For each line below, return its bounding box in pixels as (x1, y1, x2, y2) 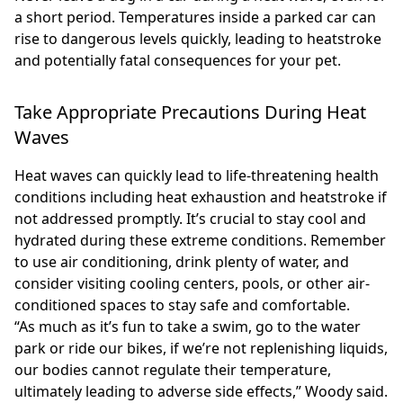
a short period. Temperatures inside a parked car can (14, 7, 376, 28)
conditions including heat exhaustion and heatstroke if (14, 187, 387, 208)
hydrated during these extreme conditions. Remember (14, 230, 386, 251)
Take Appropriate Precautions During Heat (14, 100, 366, 125)
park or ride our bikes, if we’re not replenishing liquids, (14, 338, 388, 359)
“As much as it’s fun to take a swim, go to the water (14, 317, 361, 337)
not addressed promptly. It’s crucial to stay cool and (14, 209, 366, 229)
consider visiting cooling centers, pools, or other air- (14, 273, 370, 294)
